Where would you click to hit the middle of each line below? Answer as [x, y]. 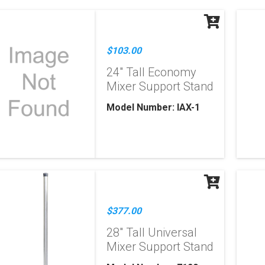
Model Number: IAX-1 [153, 107]
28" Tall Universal [152, 232]
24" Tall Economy [152, 72]
